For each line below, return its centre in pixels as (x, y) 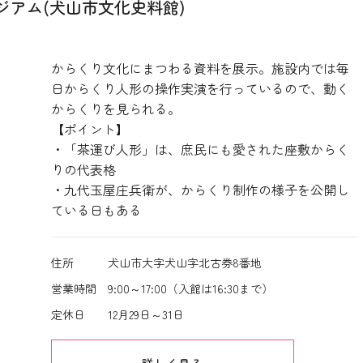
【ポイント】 (90, 129)
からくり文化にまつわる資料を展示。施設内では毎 (200, 68)
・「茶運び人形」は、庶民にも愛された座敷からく (200, 149)
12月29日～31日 (145, 314)
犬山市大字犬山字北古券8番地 (184, 263)
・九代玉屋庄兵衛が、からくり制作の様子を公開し (200, 190)
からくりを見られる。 (115, 109)
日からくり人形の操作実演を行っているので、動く (200, 88)
